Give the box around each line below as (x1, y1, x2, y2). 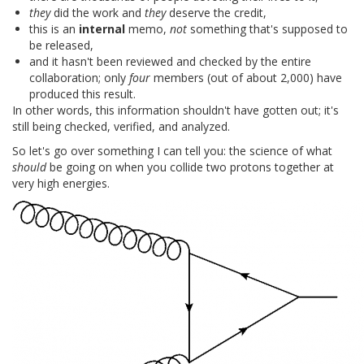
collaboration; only (29, 69, 129, 85)
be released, (29, 37, 93, 53)
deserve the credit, (166, 4, 266, 20)
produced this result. (29, 85, 136, 102)
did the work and (50, 4, 145, 20)
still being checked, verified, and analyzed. (12, 118, 230, 134)
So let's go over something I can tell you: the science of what (12, 142, 332, 158)
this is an (29, 20, 79, 37)
